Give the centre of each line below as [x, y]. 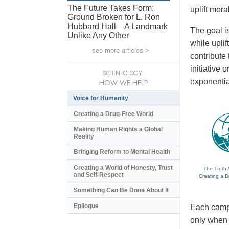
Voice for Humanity [101, 98]
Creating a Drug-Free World [113, 114]
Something [90, 190]
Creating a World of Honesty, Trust [123, 167]
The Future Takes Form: [111, 8]
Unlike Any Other [98, 35]
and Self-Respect [99, 175]
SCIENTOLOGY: [123, 73]
